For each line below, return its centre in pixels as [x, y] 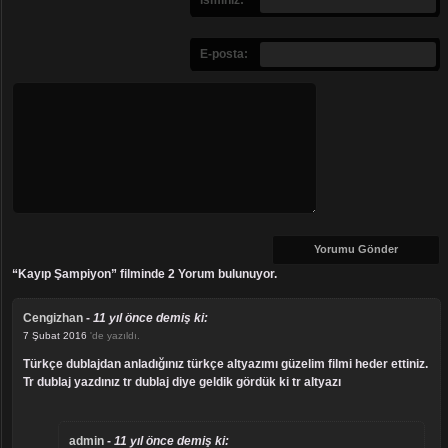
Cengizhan [53, 317]
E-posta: [224, 53]
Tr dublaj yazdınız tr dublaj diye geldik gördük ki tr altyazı [182, 381]
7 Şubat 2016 [56, 335]
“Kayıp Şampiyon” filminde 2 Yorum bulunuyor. [144, 273]
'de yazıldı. [115, 335]
